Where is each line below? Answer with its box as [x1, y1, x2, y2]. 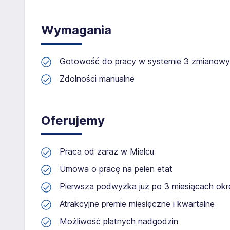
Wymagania [41, 23, 111, 37]
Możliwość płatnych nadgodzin [60, 216, 178, 226]
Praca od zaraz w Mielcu [60, 146, 154, 157]
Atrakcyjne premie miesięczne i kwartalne [60, 199, 215, 209]
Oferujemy [41, 113, 105, 128]
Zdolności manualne [60, 73, 135, 84]
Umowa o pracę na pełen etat [60, 164, 172, 174]
